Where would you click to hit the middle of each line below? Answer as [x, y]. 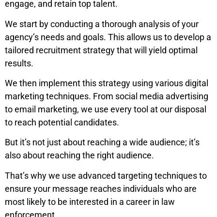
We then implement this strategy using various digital [107, 83]
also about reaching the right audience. [79, 155]
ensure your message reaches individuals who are [101, 188]
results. [19, 63]
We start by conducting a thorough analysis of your [102, 24]
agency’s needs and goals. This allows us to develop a [108, 37]
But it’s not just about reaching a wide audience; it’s [102, 142]
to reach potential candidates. [62, 122]
